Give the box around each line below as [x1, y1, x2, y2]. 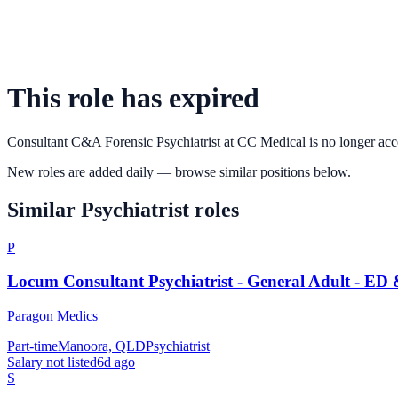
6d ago [97, 354, 135, 370]
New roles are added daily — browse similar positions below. [7, 163, 351, 179]
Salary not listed [7, 354, 97, 370]
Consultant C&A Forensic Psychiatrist [7, 133, 220, 149]
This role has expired [7, 82, 259, 115]
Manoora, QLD [58, 338, 146, 354]
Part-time [7, 338, 58, 354]
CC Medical [237, 133, 306, 149]
